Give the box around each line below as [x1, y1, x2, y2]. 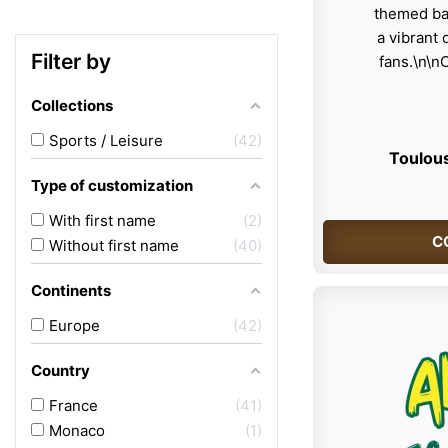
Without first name [49, 236, 179, 255]
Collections [31, 96, 113, 115]
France [49, 396, 98, 415]
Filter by [31, 49, 111, 74]
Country [31, 361, 90, 380]
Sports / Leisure [49, 131, 163, 150]
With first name [49, 211, 156, 230]
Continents [31, 281, 111, 300]
